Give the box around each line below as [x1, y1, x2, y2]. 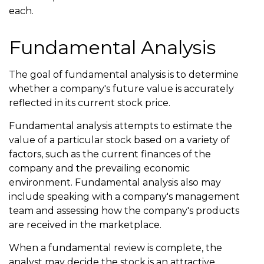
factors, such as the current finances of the [9, 148, 211, 160]
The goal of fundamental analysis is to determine [9, 69, 239, 80]
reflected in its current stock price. [9, 97, 170, 108]
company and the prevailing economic [9, 163, 190, 174]
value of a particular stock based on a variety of [9, 134, 230, 146]
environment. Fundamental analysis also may [9, 177, 221, 188]
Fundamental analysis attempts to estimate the [9, 120, 232, 131]
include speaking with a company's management [9, 191, 240, 202]
